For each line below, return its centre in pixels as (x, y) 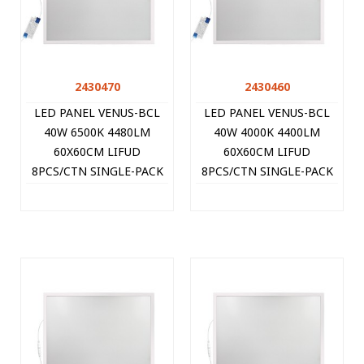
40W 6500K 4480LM (97, 132)
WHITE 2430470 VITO (97, 190)
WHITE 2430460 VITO (267, 190)
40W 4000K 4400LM (267, 132)
